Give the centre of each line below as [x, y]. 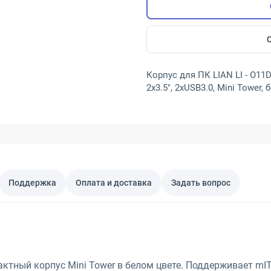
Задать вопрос [201, 183]
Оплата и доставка [114, 183]
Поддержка [32, 183]
